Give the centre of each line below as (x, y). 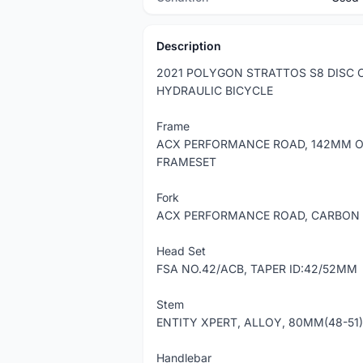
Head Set (181, 251)
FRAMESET (186, 162)
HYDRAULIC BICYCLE (215, 90)
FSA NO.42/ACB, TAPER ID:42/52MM (257, 269)
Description (189, 46)
